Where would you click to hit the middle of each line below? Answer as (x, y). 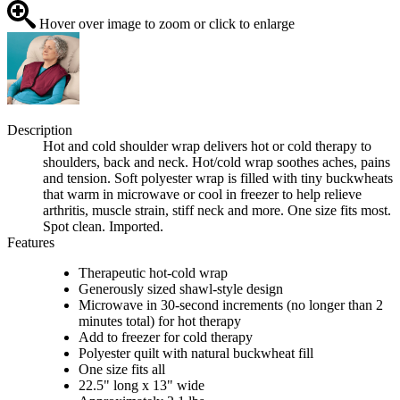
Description (40, 130)
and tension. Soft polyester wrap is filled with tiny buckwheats (218, 179)
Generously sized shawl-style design (181, 289)
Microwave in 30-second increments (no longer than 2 (231, 305)
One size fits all (122, 370)
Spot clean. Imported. (103, 227)
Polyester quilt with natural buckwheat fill (196, 354)
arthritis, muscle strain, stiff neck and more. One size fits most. (217, 211)
